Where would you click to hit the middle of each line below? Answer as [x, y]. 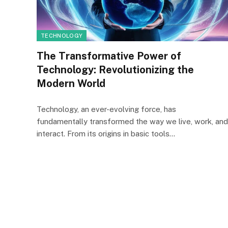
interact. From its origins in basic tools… [106, 133]
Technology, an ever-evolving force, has [106, 109]
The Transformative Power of [109, 56]
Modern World [71, 83]
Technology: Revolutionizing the [115, 69]
